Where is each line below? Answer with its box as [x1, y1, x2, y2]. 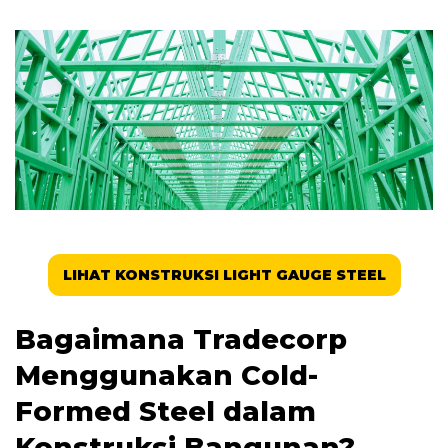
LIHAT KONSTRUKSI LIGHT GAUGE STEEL [62, 265, 386, 284]
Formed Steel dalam [15, 395, 316, 429]
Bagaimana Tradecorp [15, 323, 347, 357]
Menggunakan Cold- [15, 359, 318, 393]
